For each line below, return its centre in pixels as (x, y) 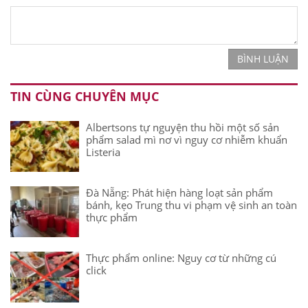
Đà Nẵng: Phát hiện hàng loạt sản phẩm (179, 192)
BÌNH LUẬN (263, 58)
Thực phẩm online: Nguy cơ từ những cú (181, 257)
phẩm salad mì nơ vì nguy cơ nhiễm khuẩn (187, 139)
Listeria (103, 152)
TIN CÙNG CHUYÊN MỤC (85, 96)
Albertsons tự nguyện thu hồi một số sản (183, 127)
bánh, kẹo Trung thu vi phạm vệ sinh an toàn (191, 205)
